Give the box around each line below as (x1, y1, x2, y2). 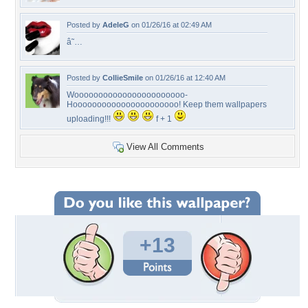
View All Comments (126, 142, 204, 152)
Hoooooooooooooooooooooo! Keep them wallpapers (67, 100, 267, 109)
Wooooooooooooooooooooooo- (67, 90, 188, 100)
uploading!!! (67, 114, 113, 124)
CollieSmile (102, 74, 143, 82)
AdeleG (102, 21, 129, 29)
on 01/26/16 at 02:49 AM (129, 21, 212, 29)
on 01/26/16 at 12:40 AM (143, 74, 225, 82)
